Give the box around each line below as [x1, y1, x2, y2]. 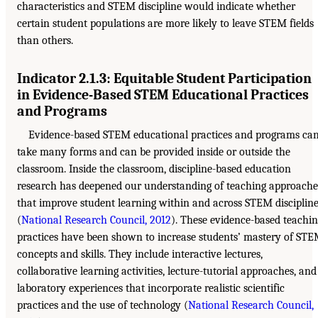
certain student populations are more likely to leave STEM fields [17, 17, 314, 31]
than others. [17, 34, 73, 48]
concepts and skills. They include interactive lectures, [17, 248, 263, 261]
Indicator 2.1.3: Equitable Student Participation [17, 70, 312, 87]
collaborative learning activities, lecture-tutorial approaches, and [17, 265, 317, 278]
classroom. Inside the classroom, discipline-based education [17, 163, 291, 176]
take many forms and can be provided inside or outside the [17, 146, 290, 159]
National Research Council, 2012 [21, 214, 171, 227]
